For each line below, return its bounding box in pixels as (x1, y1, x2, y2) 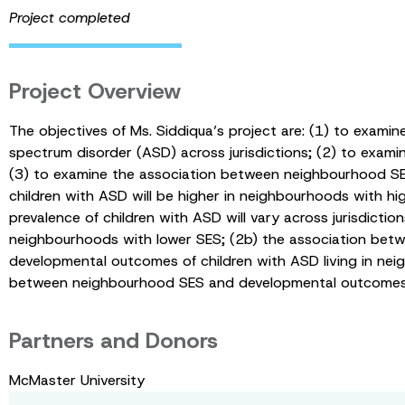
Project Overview (9, 77, 181, 106)
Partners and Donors (9, 326, 218, 355)
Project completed (9, 8, 130, 27)
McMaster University (9, 371, 145, 390)
